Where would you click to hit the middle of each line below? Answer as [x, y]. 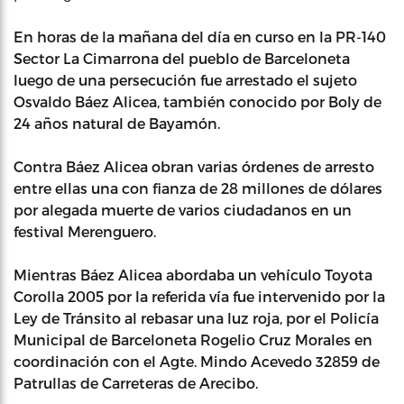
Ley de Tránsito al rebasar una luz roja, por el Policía [196, 318]
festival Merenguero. [85, 231]
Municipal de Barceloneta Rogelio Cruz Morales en [193, 340]
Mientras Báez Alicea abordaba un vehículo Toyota [193, 275]
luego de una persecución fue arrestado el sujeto [185, 80]
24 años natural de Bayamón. [117, 123]
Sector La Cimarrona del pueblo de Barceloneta [182, 58]
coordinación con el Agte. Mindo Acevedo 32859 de [197, 361]
